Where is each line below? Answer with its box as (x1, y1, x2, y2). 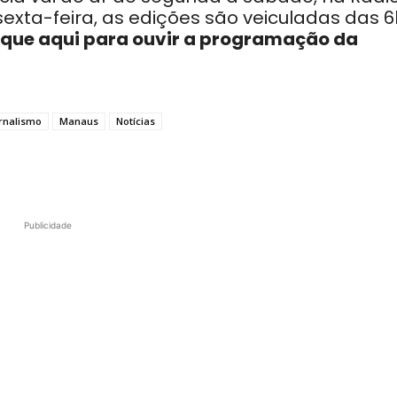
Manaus (59, 114, 98, 128)
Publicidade (24, 220, 72, 230)
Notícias (116, 114, 155, 128)
